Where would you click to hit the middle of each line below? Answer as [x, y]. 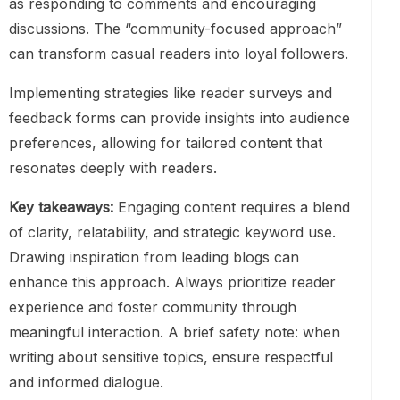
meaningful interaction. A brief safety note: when [175, 333]
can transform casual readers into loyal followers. [179, 54]
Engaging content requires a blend [232, 208]
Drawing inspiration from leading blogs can [154, 258]
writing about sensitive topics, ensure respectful [171, 358]
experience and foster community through [153, 308]
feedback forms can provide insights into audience [179, 118]
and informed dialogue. [86, 383]
